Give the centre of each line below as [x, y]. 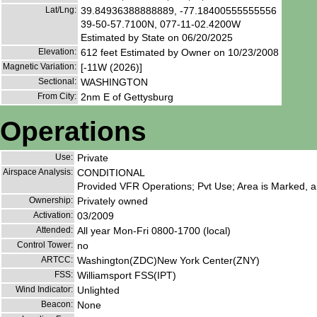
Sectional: [57, 81]
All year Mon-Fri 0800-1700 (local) [154, 231]
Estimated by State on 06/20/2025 [157, 37]
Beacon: [57, 305]
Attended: [54, 230]
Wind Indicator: [44, 290]
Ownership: [51, 201]
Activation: [53, 215]
